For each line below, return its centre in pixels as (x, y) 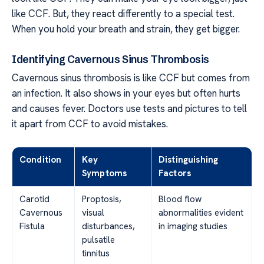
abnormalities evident (201, 212)
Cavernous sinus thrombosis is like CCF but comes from (131, 77)
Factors (175, 173)
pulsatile (98, 240)
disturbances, (108, 226)
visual (93, 212)
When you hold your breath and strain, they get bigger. (126, 29)
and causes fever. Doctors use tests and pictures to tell (129, 108)
